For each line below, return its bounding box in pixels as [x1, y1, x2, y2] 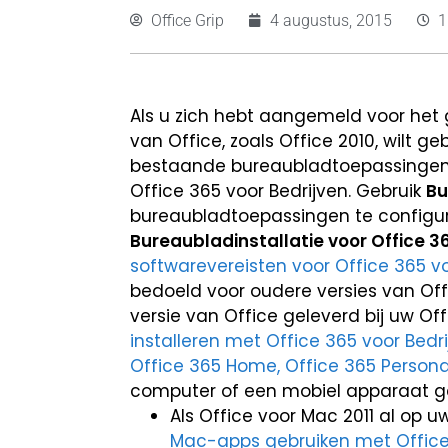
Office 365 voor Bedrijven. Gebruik [130, 179, 426, 203]
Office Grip [151, 11, 224, 30]
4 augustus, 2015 [270, 11, 392, 30]
